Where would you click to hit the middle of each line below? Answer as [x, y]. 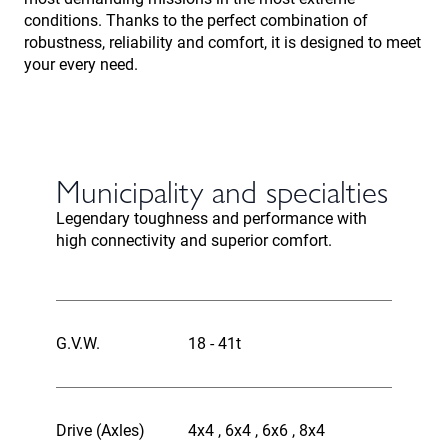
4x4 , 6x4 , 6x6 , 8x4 [256, 430]
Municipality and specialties [222, 190]
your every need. [81, 64]
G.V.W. [78, 343]
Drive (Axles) [100, 430]
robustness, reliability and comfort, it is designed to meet [222, 42]
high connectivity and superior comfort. [194, 240]
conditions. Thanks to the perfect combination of [196, 20]
